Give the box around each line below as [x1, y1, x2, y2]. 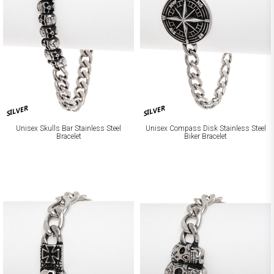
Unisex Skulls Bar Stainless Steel [16, 124, 121, 133]
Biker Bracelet [184, 131, 227, 141]
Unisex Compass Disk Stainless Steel [145, 124, 266, 133]
